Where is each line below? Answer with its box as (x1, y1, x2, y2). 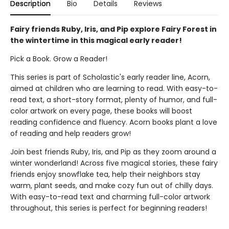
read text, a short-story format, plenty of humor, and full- (10, 95, 217, 105)
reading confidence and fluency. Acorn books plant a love (10, 117, 217, 127)
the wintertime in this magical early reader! (10, 35, 182, 45)
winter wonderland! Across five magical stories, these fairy (10, 158, 218, 168)
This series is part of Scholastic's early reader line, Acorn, (10, 72, 210, 82)
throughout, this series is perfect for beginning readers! (10, 203, 207, 213)
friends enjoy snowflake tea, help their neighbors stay (10, 169, 200, 179)
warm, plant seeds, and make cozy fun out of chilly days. (10, 180, 213, 191)
